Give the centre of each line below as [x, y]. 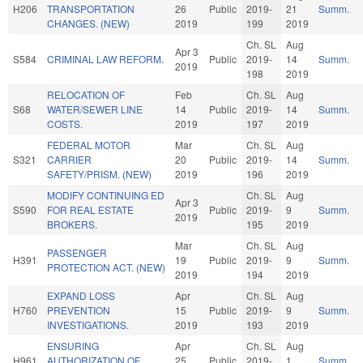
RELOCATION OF [86, 94]
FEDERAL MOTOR [89, 144]
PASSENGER [77, 252]
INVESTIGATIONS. [88, 324]
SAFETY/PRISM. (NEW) [99, 173]
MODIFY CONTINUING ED [106, 194]
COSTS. [65, 123]
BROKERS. [72, 224]
